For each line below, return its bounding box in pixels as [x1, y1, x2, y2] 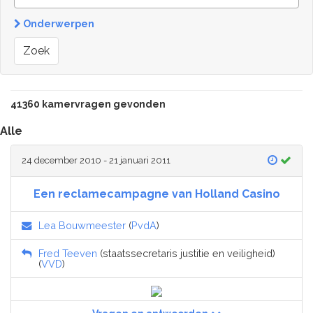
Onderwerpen [21, 18, 94, 30]
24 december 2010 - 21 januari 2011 [22, 155, 170, 166]
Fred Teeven [38, 247, 97, 260]
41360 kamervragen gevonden [10, 99, 166, 110]
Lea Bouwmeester [38, 219, 126, 232]
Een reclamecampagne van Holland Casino [33, 187, 280, 201]
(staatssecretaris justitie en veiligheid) [97, 247, 275, 260]
